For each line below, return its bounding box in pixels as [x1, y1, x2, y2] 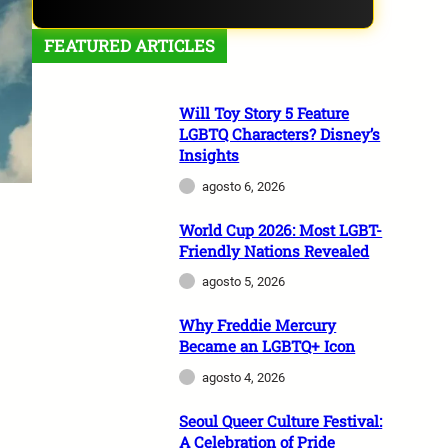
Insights [179, 144, 240, 165]
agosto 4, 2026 [202, 370, 286, 386]
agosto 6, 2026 [202, 178, 286, 194]
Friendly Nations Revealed [179, 240, 370, 261]
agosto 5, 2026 [202, 274, 286, 290]
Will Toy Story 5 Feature [179, 102, 350, 123]
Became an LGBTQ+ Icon [179, 336, 356, 357]
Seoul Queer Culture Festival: [179, 411, 383, 432]
